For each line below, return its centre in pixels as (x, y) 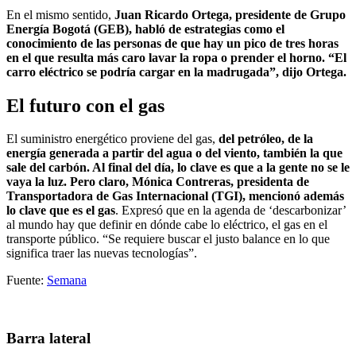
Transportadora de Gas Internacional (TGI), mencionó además (175, 196)
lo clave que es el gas (61, 211)
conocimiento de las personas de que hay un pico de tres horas (172, 43)
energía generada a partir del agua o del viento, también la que (174, 153)
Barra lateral (48, 339)
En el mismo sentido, (60, 14)
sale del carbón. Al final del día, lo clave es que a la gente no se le (178, 168)
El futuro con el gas (85, 105)
